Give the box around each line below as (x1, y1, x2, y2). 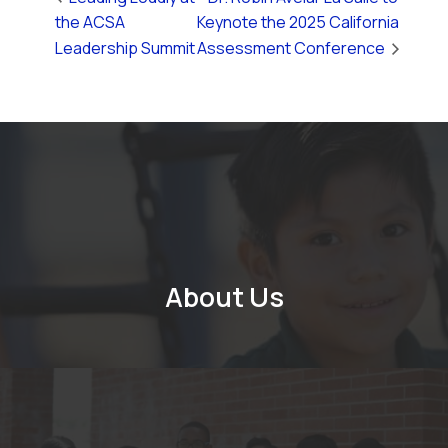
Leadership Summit (55, 37, 195, 60)
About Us (164, 277, 284, 315)
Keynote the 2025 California (196, 11, 399, 34)
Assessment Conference (196, 37, 388, 60)
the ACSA (55, 11, 125, 34)
